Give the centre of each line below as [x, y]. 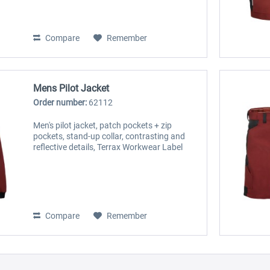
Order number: [61, 103]
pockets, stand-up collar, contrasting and [109, 137]
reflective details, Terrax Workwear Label [108, 147]
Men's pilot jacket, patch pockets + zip [103, 126]
